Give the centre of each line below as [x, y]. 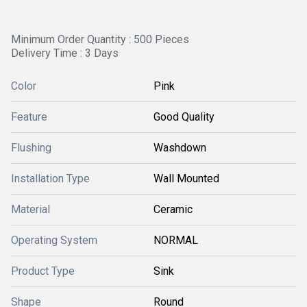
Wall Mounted [186, 179]
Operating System [54, 240]
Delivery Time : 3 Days [65, 53]
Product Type [43, 271]
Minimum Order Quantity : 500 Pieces [100, 39]
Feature [29, 117]
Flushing [31, 148]
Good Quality [184, 117]
